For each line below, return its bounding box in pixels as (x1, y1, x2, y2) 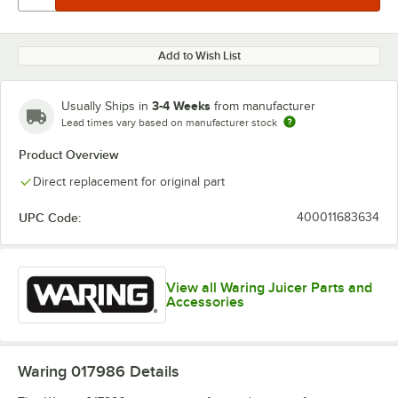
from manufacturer (214, 99, 315, 113)
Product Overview (19, 147, 119, 162)
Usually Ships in (61, 99, 152, 113)
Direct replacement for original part (33, 175, 225, 188)
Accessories (165, 293, 244, 310)
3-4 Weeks (152, 99, 211, 113)
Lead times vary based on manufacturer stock (61, 116, 277, 129)
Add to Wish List (157, 49, 241, 62)
